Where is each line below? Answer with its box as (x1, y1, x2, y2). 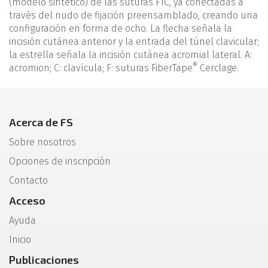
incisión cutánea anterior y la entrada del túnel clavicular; (9, 36, 259, 47)
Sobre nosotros (9, 136, 76, 148)
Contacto (9, 175, 48, 186)
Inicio (9, 234, 31, 245)
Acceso (9, 194, 45, 207)
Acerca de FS (9, 115, 73, 129)
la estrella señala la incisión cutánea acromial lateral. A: (9, 49, 252, 60)
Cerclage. (197, 62, 239, 74)
